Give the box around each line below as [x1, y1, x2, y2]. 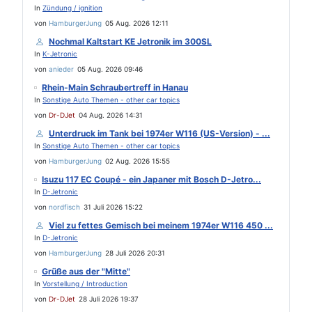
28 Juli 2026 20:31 [105, 249, 165, 257]
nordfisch [49, 203, 80, 211]
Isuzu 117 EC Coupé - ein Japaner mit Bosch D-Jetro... [42, 174, 261, 185]
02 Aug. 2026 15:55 [105, 157, 170, 165]
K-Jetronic [42, 49, 77, 58]
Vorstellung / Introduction [42, 279, 127, 288]
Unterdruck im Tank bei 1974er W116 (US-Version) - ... [49, 128, 270, 139]
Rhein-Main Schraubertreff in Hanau [42, 82, 188, 93]
